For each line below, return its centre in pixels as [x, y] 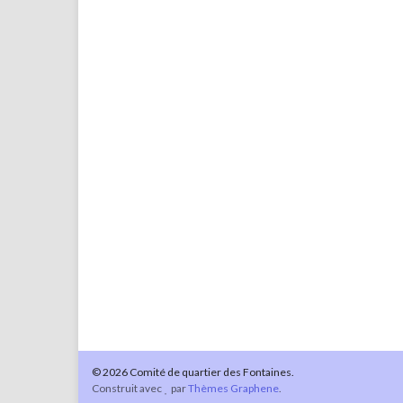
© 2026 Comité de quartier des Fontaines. [193, 372]
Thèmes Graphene [234, 388]
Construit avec [128, 388]
